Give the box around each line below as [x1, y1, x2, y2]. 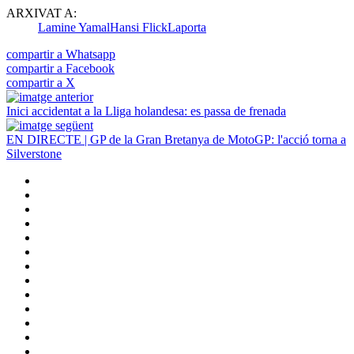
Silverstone [6, 146, 62, 160]
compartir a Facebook [6, 61, 115, 75]
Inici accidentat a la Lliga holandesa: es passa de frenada [6, 104, 286, 118]
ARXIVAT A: [6, 6, 77, 20]
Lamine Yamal [38, 20, 110, 34]
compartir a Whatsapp [6, 47, 115, 61]
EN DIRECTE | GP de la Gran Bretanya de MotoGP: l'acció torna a [6, 132, 346, 146]
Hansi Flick [110, 20, 168, 34]
